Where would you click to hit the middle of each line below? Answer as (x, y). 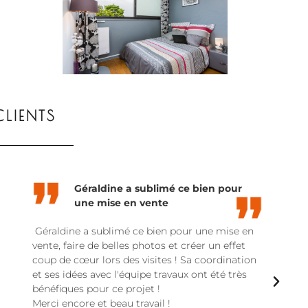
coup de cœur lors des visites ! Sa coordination (144, 260)
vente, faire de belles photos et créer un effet (139, 246)
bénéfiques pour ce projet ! (96, 289)
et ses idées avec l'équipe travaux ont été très (140, 275)
